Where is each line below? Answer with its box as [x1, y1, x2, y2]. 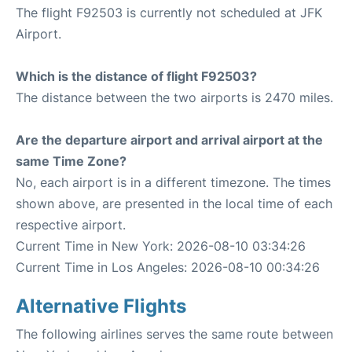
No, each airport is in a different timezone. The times [16, 174, 331, 190]
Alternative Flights [16, 295, 186, 317]
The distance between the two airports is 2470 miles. [16, 90, 333, 105]
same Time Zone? [16, 153, 126, 169]
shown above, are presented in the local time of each [16, 196, 332, 211]
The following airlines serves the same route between [16, 326, 333, 342]
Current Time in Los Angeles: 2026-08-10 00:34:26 [16, 259, 320, 275]
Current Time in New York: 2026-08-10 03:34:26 [16, 238, 306, 254]
